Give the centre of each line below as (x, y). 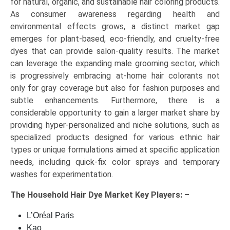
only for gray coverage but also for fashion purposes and (115, 88)
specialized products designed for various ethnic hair (115, 138)
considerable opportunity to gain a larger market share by (115, 113)
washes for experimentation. (62, 175)
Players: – (170, 195)
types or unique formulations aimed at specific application (115, 150)
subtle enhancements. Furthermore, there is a (115, 101)
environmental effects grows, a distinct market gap (115, 27)
